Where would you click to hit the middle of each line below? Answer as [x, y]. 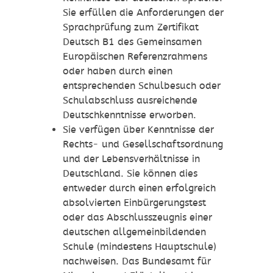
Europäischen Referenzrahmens [135, 57]
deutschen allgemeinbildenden [134, 232]
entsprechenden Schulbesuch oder [141, 86]
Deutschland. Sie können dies [130, 174]
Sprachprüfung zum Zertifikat [130, 27]
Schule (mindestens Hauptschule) [139, 247]
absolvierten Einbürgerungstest [134, 203]
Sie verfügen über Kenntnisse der [138, 130]
